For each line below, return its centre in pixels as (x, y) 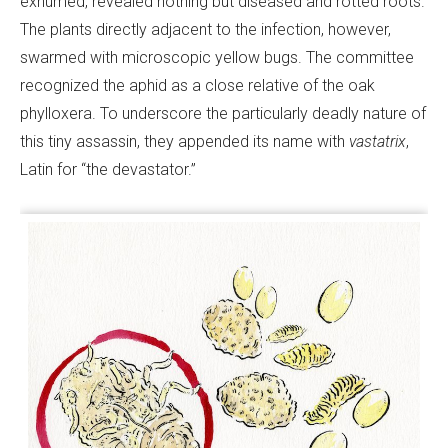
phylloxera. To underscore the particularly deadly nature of (223, 114)
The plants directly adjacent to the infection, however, (205, 30)
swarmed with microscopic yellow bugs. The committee (217, 58)
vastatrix (377, 142)
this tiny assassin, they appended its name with (184, 142)
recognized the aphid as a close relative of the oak (197, 86)
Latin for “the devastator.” (108, 170)
